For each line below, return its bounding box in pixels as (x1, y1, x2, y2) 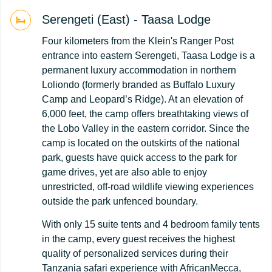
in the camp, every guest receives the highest (42, 233, 235, 244)
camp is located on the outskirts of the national (42, 137, 240, 148)
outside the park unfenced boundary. (42, 195, 198, 206)
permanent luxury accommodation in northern (42, 64, 236, 75)
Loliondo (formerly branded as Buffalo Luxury (42, 79, 235, 90)
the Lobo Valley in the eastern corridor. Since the (42, 123, 250, 134)
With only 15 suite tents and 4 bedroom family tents (42, 219, 260, 229)
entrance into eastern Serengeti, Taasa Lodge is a (42, 50, 255, 61)
